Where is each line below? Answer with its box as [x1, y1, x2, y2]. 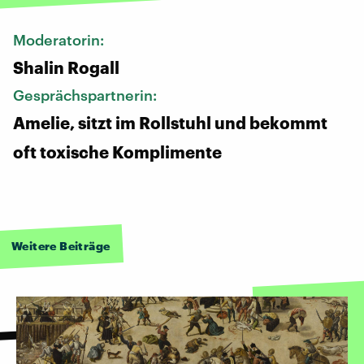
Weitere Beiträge [11, 239, 110, 253]
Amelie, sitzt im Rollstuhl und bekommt [13, 113, 327, 133]
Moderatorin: [13, 31, 107, 50]
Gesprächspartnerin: [13, 86, 160, 105]
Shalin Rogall [13, 58, 119, 78]
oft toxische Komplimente [13, 142, 222, 162]
